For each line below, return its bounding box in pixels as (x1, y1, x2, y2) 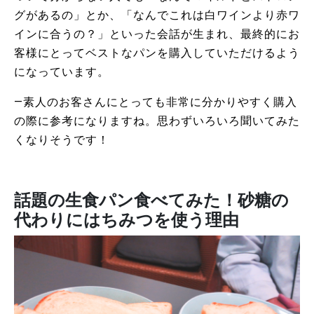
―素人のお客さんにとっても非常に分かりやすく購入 (14, 95, 297, 109)
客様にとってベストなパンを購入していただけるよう (14, 46, 300, 60)
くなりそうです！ (14, 132, 109, 146)
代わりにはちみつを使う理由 (14, 210, 239, 230)
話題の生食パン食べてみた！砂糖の (14, 190, 289, 210)
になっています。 (14, 64, 109, 78)
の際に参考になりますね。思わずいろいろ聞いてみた (14, 114, 300, 128)
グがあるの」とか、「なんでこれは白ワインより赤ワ (14, 8, 300, 22)
